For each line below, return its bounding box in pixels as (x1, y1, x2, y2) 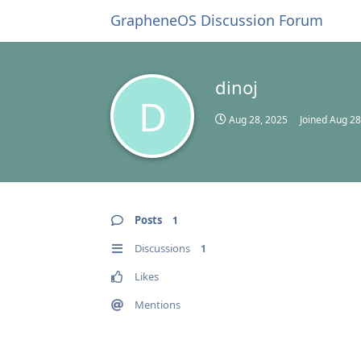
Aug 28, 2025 (229, 113, 288, 127)
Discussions (135, 241, 190, 255)
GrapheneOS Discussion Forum (110, 10, 323, 30)
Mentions (135, 297, 180, 312)
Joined (300, 113, 330, 127)
